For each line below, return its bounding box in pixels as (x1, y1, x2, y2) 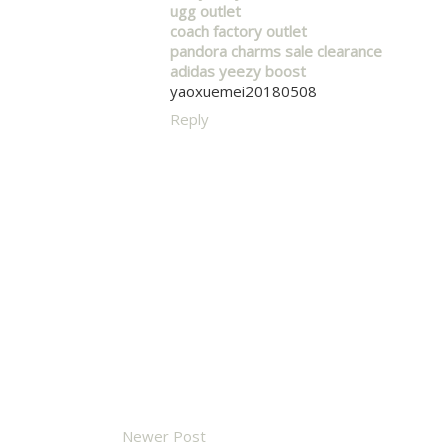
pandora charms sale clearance (170, 40, 382, 61)
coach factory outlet (170, 20, 307, 41)
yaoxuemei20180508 (170, 80, 317, 101)
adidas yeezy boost (170, 60, 306, 81)
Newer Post (122, 425, 206, 446)
